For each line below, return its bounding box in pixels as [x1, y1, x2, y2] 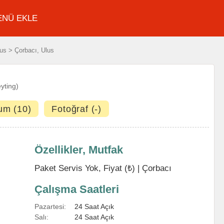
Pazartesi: [34, 202, 66, 210]
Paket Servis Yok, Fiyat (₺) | [34, 163, 142, 172]
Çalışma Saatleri [34, 183, 119, 195]
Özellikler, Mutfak [34, 143, 123, 156]
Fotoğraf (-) [51, 104, 102, 114]
